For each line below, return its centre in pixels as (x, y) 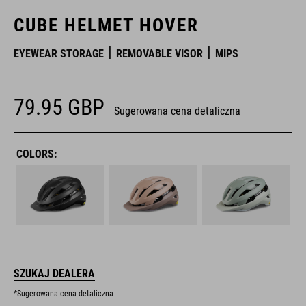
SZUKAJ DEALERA (54, 274)
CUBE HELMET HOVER (106, 25)
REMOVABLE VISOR (159, 54)
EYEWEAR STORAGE (59, 54)
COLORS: (37, 154)
